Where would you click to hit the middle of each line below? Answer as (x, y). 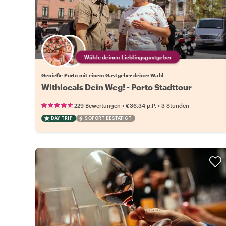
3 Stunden (175, 105)
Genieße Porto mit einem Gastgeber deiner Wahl (102, 75)
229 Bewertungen (97, 105)
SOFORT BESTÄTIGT (108, 118)
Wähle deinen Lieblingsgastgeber (128, 57)
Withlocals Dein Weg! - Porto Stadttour (117, 87)
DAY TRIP (62, 118)
